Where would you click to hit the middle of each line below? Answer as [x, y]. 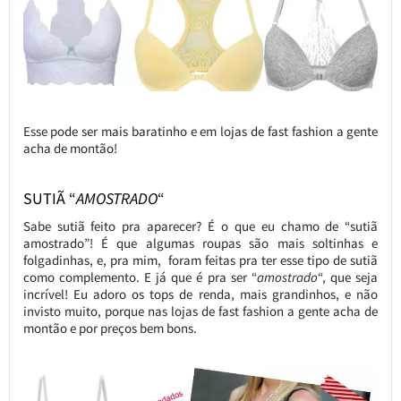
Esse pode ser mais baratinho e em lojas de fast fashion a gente [200, 132]
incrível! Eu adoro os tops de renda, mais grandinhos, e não [200, 294]
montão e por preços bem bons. [110, 328]
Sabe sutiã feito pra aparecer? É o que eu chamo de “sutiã [200, 226]
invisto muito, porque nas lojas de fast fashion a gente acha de [200, 311]
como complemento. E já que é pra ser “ [140, 277]
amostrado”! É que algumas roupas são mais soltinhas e [200, 243]
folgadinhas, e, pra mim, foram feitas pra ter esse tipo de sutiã [200, 260]
